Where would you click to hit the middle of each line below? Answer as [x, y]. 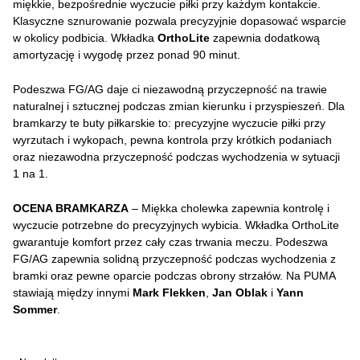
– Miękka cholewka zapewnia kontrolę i [229, 208]
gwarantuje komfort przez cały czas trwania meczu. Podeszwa [170, 242]
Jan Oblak [240, 292]
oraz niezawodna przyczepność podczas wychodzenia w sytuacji [176, 157]
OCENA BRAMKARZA [71, 208]
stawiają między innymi [73, 292]
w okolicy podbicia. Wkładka [85, 38]
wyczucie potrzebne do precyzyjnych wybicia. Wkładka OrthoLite [176, 225]
